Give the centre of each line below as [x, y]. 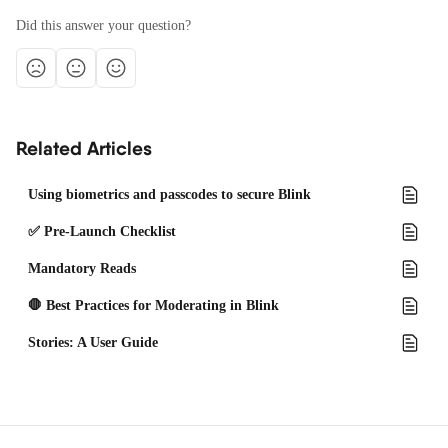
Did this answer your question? [103, 25]
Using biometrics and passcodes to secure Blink [169, 194]
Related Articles [84, 148]
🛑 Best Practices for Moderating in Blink [153, 305]
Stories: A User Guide [93, 342]
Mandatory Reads [82, 268]
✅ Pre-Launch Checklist [102, 231]
